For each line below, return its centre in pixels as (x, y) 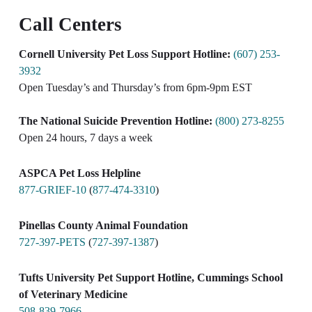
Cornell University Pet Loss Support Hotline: (124, 54)
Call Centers (70, 24)
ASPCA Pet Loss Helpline (79, 173)
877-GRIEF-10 (52, 189)
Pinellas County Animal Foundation (103, 225)
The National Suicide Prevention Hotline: (115, 120)
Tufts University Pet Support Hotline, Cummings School (150, 277)
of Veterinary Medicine (73, 294)
